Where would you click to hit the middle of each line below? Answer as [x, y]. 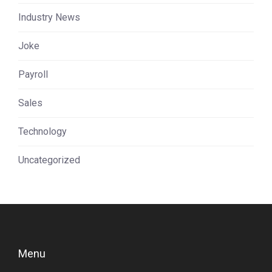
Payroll [33, 74]
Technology [42, 131]
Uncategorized [49, 160]
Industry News [49, 17]
